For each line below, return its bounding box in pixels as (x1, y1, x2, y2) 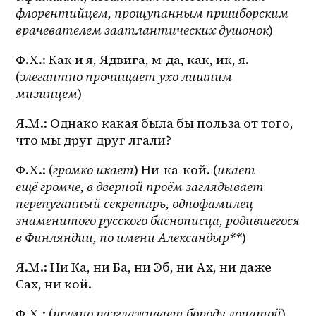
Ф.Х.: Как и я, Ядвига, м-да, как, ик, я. (16, 51, 250, 69)
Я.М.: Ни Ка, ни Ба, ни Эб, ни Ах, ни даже (16, 258, 272, 276)
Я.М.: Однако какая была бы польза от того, (16, 114, 294, 133)
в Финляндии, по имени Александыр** (16, 229, 243, 247)
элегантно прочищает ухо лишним (20, 68, 233, 86)
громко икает (53, 161, 135, 179)
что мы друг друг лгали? (16, 131, 172, 150)
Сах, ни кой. (16, 275, 92, 293)
